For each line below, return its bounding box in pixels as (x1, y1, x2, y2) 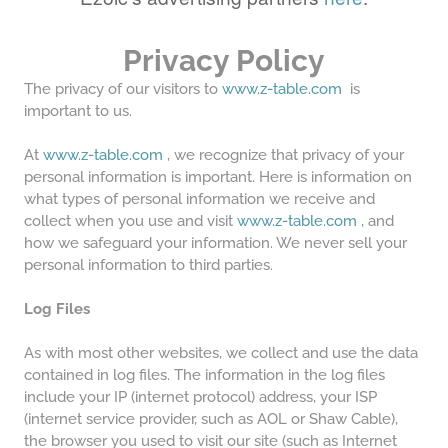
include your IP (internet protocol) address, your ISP (24, 388, 377, 407)
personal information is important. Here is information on (24, 168, 412, 187)
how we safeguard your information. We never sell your (24, 234, 407, 253)
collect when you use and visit (24, 212, 237, 231)
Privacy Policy (123, 43, 325, 79)
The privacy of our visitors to (24, 80, 222, 99)
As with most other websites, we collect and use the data (24, 344, 418, 363)
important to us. (24, 102, 132, 121)
